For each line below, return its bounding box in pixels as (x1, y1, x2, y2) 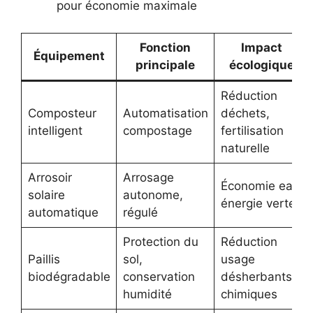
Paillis (27, 252, 60, 266)
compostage (122, 123, 192, 138)
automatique (27, 205, 99, 219)
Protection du (122, 234, 198, 249)
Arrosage (122, 170, 174, 184)
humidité (122, 286, 172, 301)
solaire (27, 187, 65, 202)
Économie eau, (220, 178, 303, 193)
